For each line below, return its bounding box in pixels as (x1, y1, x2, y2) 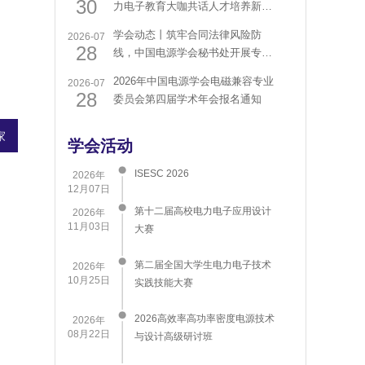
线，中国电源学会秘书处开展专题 (113, 46, 272, 59)
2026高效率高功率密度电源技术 (134, 313, 275, 324)
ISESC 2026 (134, 168, 189, 179)
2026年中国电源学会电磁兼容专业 (113, 75, 274, 87)
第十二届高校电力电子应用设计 (134, 205, 271, 217)
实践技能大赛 (134, 277, 193, 288)
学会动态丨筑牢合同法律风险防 (113, 29, 262, 41)
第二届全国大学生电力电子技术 (134, 259, 271, 270)
